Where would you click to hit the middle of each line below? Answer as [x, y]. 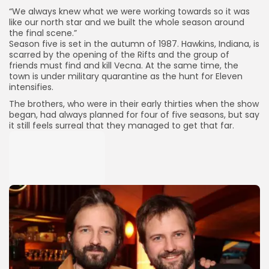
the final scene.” [43, 33]
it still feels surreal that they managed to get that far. [122, 125]
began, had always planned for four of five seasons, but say [134, 114]
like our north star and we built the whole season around [127, 22]
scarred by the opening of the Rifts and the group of [119, 54]
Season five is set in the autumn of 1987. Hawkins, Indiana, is [134, 44]
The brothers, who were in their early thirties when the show [134, 104]
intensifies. [31, 87]
